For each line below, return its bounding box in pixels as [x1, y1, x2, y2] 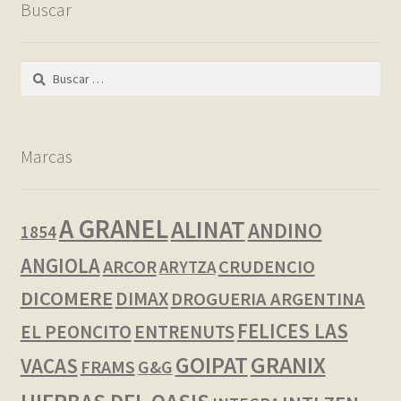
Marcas [20, 145, 73, 168]
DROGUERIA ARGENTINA [170, 286, 365, 311]
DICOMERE [20, 285, 113, 311]
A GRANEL [58, 211, 168, 245]
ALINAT [170, 213, 245, 245]
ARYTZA [158, 256, 216, 277]
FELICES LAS [236, 317, 348, 344]
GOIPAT [175, 350, 248, 380]
